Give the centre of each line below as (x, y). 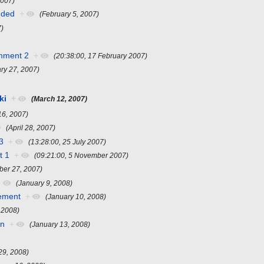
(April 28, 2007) (31, 128)
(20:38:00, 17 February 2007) (101, 55)
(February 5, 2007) (70, 14)
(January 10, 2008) (76, 197)
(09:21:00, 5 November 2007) (82, 155)
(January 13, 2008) (60, 224)
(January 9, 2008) (44, 183)
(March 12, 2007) (60, 98)
